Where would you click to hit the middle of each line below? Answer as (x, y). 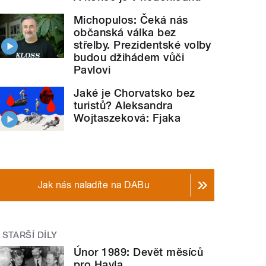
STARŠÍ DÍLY (30, 235)
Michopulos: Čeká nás (131, 20)
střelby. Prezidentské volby (142, 45)
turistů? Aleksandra (123, 106)
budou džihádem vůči (129, 58)
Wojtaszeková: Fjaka (127, 118)
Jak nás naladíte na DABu (94, 185)
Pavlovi (92, 70)
